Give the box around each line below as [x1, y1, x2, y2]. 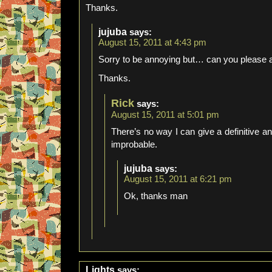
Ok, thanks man [124, 191, 188, 201]
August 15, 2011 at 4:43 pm [98, 38, 206, 47]
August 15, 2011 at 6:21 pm [124, 174, 232, 184]
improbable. [111, 140, 157, 149]
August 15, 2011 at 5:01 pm [111, 110, 219, 120]
